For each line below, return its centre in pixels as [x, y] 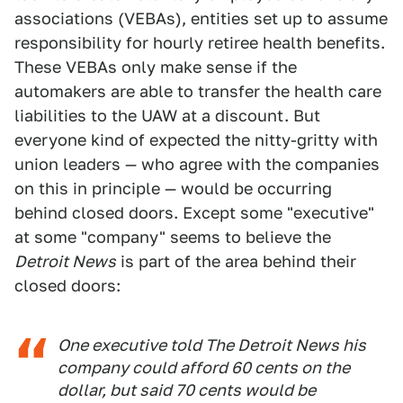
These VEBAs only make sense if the [156, 67]
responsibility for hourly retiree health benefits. [200, 43]
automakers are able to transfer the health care [198, 91]
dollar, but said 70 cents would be [187, 390]
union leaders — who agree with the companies [197, 164]
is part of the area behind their [236, 261]
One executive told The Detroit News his [212, 345]
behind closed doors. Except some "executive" [194, 213]
